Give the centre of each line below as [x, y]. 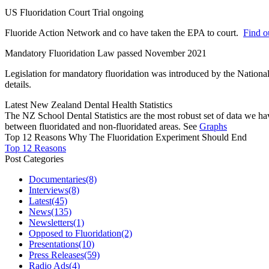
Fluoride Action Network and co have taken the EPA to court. [124, 33]
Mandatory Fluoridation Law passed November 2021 [106, 53]
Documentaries [57, 180]
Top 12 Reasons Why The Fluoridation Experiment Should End [126, 138]
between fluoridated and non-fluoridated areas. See [102, 127]
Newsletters [51, 223]
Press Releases [56, 255]
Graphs [213, 127]
